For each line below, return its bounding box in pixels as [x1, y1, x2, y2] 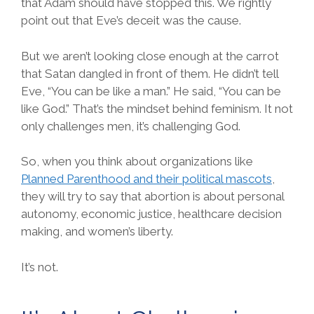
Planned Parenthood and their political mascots [21, 172, 272, 186]
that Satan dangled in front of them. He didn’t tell [21, 66, 278, 81]
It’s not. [21, 259, 58, 274]
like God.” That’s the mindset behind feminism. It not [21, 101, 293, 116]
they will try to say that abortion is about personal [21, 189, 284, 204]
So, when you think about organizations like [21, 154, 253, 169]
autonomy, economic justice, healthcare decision [21, 207, 282, 221]
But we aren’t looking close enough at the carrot [21, 48, 279, 63]
